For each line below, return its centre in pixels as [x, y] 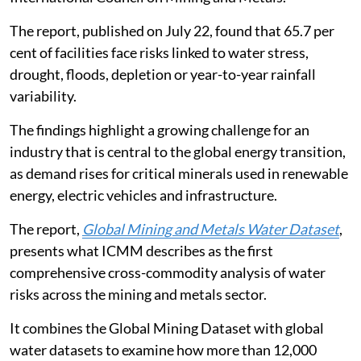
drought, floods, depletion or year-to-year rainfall [163, 74]
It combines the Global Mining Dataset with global [167, 328]
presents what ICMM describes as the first [141, 250]
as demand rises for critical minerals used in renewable [179, 173]
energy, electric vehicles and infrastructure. [143, 195]
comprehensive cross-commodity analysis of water [168, 272]
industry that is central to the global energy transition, [178, 151]
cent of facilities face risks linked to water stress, [159, 52]
